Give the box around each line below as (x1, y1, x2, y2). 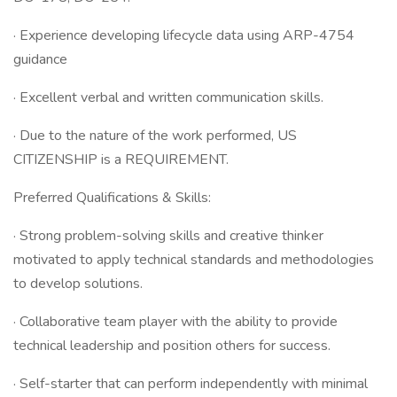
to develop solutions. (13, 274, 143, 293)
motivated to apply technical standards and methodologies (13, 250, 374, 269)
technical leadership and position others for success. (13, 336, 331, 355)
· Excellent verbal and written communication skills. (13, 88, 323, 107)
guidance (13, 50, 67, 69)
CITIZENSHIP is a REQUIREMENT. (13, 150, 229, 169)
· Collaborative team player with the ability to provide (13, 312, 338, 331)
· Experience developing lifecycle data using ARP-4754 (13, 26, 354, 45)
